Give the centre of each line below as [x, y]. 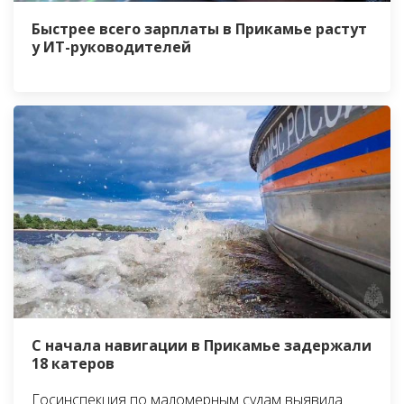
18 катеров [73, 363]
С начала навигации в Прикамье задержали [202, 345]
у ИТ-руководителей [111, 47]
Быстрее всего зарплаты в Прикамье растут [199, 29]
